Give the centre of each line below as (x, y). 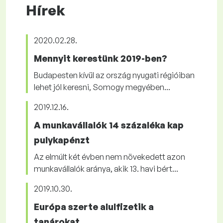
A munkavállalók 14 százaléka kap (109, 125)
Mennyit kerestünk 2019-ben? (101, 58)
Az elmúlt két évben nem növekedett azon (110, 157)
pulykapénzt (62, 140)
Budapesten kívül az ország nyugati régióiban (114, 75)
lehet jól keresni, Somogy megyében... (102, 87)
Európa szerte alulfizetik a (94, 207)
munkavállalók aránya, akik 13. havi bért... (106, 169)
